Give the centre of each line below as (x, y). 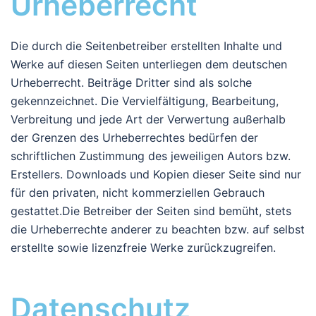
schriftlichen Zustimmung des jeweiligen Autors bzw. (151, 156)
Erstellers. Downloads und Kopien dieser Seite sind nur (156, 175)
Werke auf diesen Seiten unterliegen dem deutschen (149, 65)
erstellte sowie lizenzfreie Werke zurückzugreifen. (143, 248)
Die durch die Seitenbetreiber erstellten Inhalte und (146, 46)
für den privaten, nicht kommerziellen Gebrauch (138, 193)
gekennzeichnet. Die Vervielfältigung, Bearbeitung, (145, 101)
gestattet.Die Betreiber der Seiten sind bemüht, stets (151, 211)
